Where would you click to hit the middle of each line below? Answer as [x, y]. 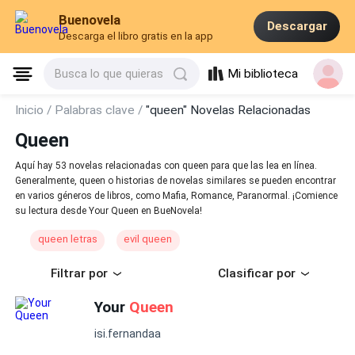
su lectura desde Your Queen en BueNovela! [109, 211]
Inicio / [35, 110]
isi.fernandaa [128, 333]
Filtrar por [79, 274]
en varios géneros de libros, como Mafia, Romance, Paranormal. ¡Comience [177, 196]
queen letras [67, 239]
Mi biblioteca [263, 74]
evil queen [148, 239]
